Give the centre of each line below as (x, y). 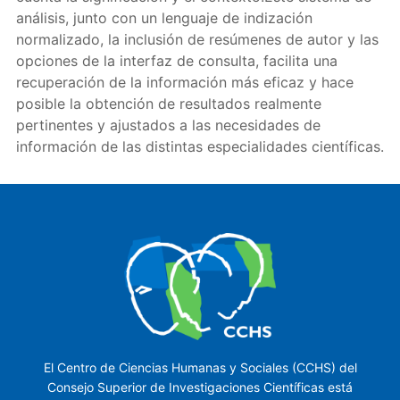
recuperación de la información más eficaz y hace (184, 82)
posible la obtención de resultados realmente (168, 103)
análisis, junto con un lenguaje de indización (164, 17)
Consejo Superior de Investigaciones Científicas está (200, 387)
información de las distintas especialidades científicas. (200, 146)
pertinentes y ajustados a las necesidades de (168, 125)
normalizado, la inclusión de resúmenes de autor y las (197, 39)
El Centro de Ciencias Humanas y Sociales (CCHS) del (200, 368)
